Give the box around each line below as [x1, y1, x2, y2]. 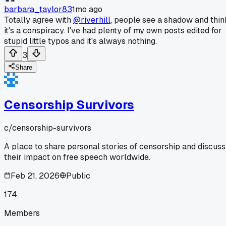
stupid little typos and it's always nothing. [4, 35, 157, 46]
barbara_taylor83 [4, 4, 72, 15]
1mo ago [72, 4, 102, 15]
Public [66, 170, 90, 181]
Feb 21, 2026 [11, 170, 60, 181]
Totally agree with [4, 14, 73, 25]
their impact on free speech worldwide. [4, 151, 150, 162]
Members [4, 207, 40, 218]
